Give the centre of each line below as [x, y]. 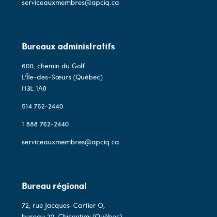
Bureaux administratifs [68, 46]
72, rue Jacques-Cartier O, [63, 205]
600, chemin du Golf [53, 66]
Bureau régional [54, 186]
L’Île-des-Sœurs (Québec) [62, 77]
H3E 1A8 [34, 88]
